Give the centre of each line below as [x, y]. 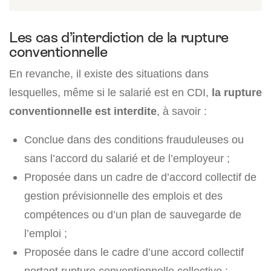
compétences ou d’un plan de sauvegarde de [133, 214]
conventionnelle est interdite [83, 111]
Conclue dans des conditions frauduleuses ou [134, 139]
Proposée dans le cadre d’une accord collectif [134, 252]
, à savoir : [182, 111]
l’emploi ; [46, 233]
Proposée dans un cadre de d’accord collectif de [140, 177]
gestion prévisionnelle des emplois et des [123, 196]
